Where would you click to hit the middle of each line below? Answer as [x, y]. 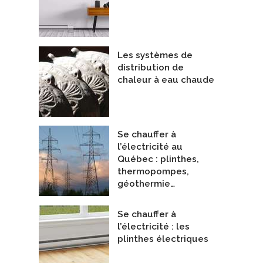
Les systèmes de [155, 55]
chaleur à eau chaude [166, 80]
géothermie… [146, 184]
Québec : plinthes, [158, 159]
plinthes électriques [163, 239]
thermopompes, [153, 172]
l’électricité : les [154, 226]
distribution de [151, 67]
